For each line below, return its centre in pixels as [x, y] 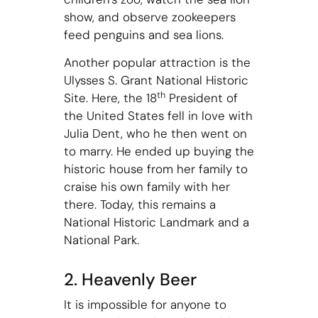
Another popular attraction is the [157, 62]
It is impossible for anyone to [145, 305]
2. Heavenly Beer [130, 279]
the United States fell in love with [158, 115]
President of [201, 98]
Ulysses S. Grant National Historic [156, 80]
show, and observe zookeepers [149, 17]
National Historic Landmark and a [156, 222]
